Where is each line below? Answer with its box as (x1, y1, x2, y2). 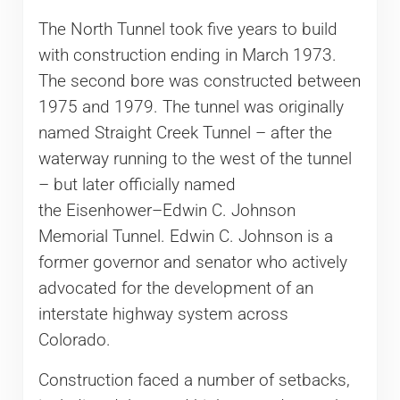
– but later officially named (37, 175, 236, 196)
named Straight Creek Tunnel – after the (37, 123, 332, 144)
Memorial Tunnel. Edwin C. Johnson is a (37, 227, 333, 247)
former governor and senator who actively (37, 253, 347, 273)
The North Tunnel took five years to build (37, 20, 337, 40)
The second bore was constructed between (37, 71, 361, 92)
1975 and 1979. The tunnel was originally (37, 97, 344, 118)
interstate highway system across (37, 304, 288, 325)
